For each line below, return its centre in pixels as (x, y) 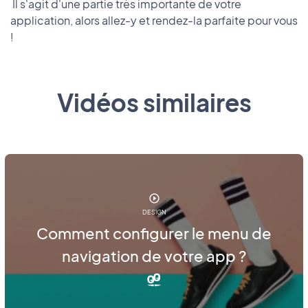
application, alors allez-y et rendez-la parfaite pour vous (154, 21)
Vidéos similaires (154, 103)
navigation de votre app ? (154, 256)
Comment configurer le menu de (154, 233)
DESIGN (154, 212)
